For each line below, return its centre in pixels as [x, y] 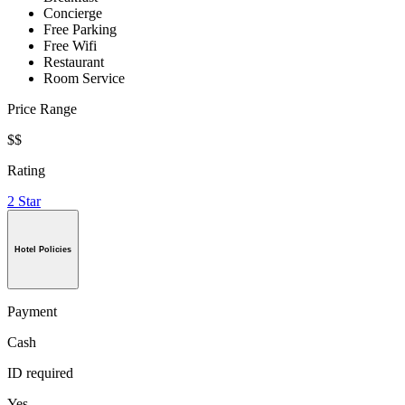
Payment [32, 311]
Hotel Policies [43, 249]
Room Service [84, 79]
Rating [26, 171]
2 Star [24, 202]
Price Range [42, 109]
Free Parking [80, 30]
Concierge [73, 14]
